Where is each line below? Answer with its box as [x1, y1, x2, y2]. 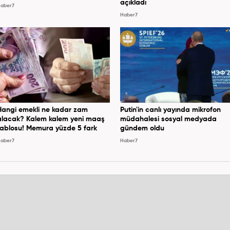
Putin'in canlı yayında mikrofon [120, 106, 221, 113]
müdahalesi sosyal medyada [120, 115, 217, 123]
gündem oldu [120, 124, 164, 132]
